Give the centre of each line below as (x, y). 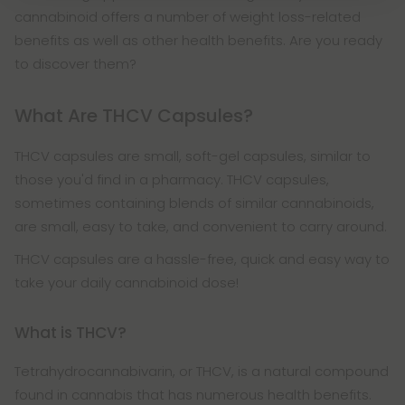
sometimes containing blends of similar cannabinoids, (194, 203)
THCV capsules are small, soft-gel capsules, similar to (193, 156)
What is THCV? (71, 333)
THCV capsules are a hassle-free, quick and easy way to (202, 259)
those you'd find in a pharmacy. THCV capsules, (172, 180)
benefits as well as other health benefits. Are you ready (198, 41)
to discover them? (75, 64)
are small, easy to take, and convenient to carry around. (201, 227)
